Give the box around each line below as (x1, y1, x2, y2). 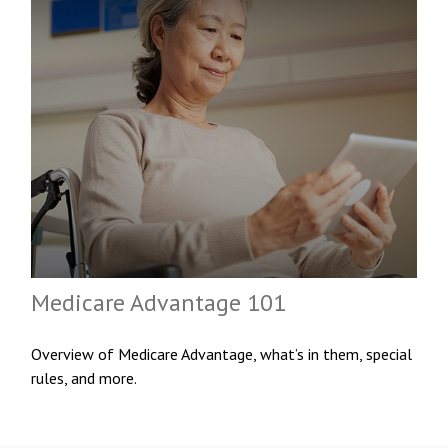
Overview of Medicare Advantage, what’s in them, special (31, 344, 413, 365)
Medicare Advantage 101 (31, 287, 287, 319)
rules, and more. (31, 368, 138, 389)
